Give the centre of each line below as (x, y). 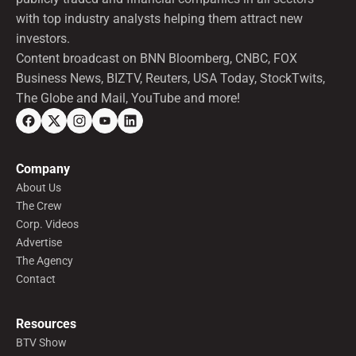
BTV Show (41, 342)
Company (43, 168)
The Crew (39, 206)
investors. (43, 38)
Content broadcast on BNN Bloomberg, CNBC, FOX (157, 58)
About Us (39, 188)
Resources (46, 323)
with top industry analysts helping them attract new (159, 18)
